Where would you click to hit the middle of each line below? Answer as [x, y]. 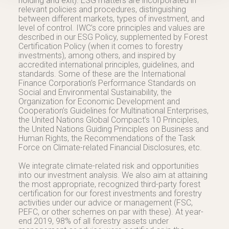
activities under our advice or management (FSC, [106, 203]
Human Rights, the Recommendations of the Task [107, 138]
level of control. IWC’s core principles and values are [112, 28]
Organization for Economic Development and [99, 101]
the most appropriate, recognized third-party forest [109, 184]
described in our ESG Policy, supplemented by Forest [113, 37]
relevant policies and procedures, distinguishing [102, 9]
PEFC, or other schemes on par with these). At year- [111, 212]
